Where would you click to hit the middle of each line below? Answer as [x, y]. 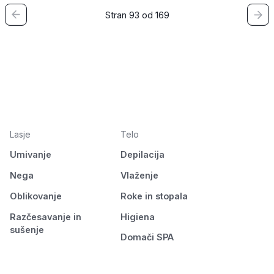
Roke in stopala [154, 196]
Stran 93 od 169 [137, 15]
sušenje [27, 229]
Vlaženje [139, 176]
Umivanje [31, 155]
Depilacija [142, 155]
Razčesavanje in [46, 217]
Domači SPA [147, 237]
